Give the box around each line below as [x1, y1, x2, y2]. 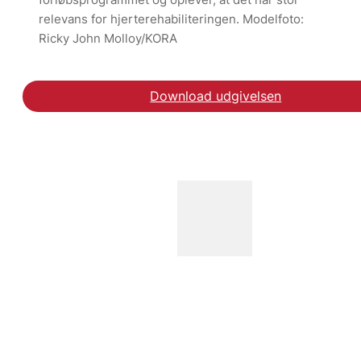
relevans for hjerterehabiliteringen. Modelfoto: [39, 10, 304, 27]
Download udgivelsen [150, 87, 282, 104]
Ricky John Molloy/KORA [39, 30, 177, 46]
